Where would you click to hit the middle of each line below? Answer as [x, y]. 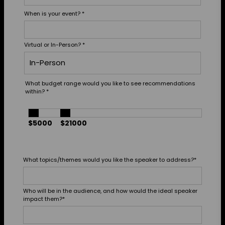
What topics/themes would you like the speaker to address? [108, 159]
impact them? [43, 199]
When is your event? [53, 13]
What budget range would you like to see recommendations [110, 83]
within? [36, 91]
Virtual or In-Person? [53, 44]
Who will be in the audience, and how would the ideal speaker [110, 191]
